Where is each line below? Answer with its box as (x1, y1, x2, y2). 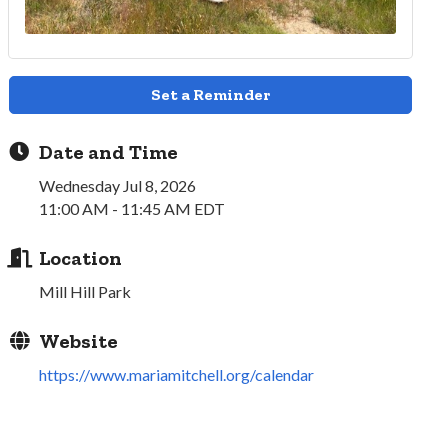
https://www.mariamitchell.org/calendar (39, 364, 315, 384)
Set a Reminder (151, 84, 271, 104)
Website (39, 328, 119, 353)
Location (39, 245, 123, 270)
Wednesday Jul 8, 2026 (39, 175, 197, 195)
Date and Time (39, 139, 179, 164)
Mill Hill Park (39, 281, 132, 301)
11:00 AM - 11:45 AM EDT (39, 198, 226, 218)
